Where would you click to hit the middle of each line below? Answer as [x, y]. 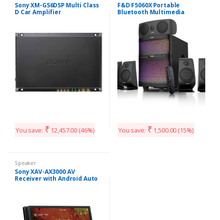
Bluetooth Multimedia [151, 12]
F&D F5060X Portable [149, 5]
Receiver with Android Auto [56, 179]
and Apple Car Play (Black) [54, 186]
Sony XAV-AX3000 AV [45, 172]
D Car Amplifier [38, 12]
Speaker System [142, 19]
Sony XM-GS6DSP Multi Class [57, 5]
